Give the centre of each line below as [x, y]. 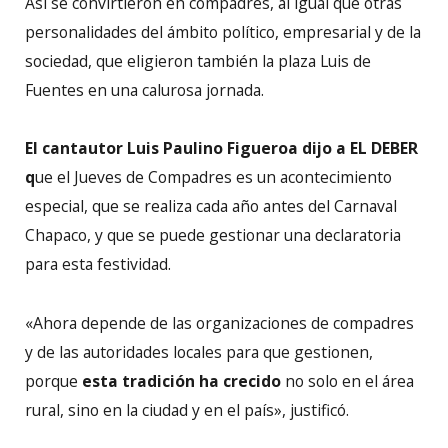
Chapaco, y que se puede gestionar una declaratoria [213, 235]
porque [51, 380]
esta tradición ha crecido [179, 380]
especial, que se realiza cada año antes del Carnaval [211, 206]
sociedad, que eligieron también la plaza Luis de [198, 61]
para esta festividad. [98, 264]
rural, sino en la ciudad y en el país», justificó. [187, 409]
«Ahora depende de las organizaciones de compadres [219, 322]
